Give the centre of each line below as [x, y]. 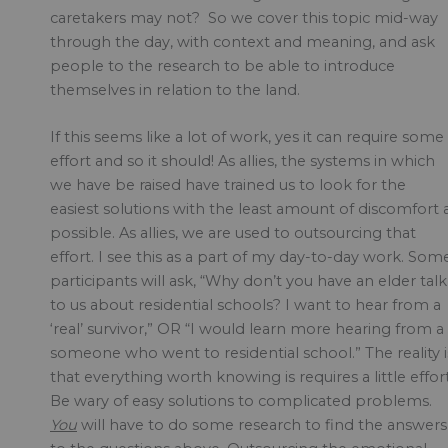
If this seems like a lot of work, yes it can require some [247, 137]
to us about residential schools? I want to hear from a [245, 305]
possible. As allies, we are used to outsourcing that [233, 233]
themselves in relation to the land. [175, 90]
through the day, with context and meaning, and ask [242, 42]
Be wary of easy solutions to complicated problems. [241, 401]
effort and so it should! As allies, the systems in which [242, 161]
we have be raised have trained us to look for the [228, 185]
